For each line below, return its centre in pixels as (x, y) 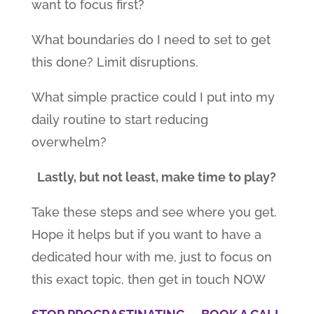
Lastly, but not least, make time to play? (157, 177)
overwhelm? (69, 142)
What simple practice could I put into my (153, 97)
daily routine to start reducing (120, 120)
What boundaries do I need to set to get (151, 40)
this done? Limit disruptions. (115, 62)
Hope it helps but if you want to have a (146, 234)
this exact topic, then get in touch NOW (148, 279)
